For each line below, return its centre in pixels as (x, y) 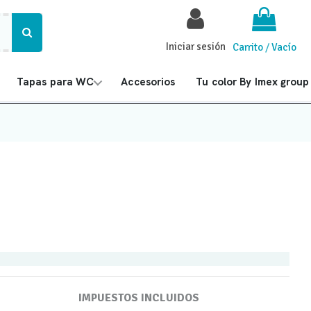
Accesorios (148, 82)
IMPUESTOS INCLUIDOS (139, 297)
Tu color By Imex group (253, 82)
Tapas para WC (56, 82)
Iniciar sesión (195, 47)
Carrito (247, 47)
